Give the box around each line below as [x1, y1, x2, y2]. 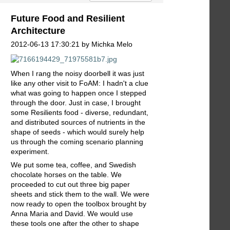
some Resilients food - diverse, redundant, [11, 108, 148, 117]
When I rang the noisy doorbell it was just [11, 69, 144, 78]
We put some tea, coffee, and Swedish [11, 161, 136, 169]
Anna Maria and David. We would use [11, 209, 133, 218]
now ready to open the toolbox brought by [11, 200, 146, 208]
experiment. [11, 147, 49, 156]
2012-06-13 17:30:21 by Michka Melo [11, 40, 132, 48]
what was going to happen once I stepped [11, 89, 146, 98]
